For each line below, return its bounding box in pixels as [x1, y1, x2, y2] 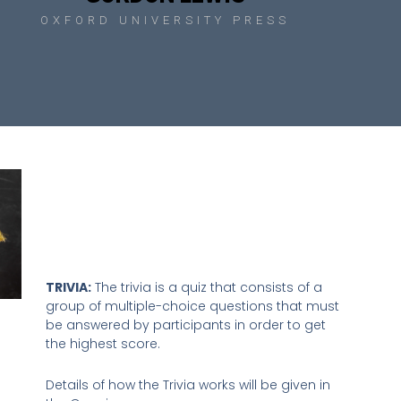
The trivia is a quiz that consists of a [90, 278, 322, 297]
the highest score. [45, 335, 160, 354]
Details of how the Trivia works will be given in [45, 375, 330, 394]
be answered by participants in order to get [45, 316, 326, 335]
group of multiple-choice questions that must [45, 297, 339, 316]
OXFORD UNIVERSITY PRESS [40, 13, 291, 28]
